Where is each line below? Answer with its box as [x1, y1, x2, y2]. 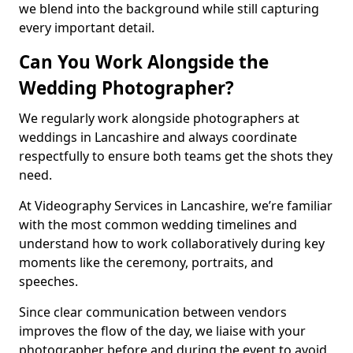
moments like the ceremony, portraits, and [19, 254, 273, 271]
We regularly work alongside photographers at [19, 110, 299, 127]
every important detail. [19, 19, 154, 36]
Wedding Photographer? [19, 76, 234, 100]
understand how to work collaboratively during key [19, 235, 325, 252]
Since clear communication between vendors [19, 303, 287, 321]
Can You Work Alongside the [19, 50, 269, 74]
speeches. [19, 273, 78, 290]
